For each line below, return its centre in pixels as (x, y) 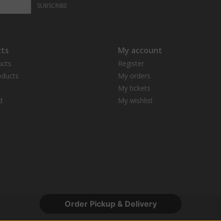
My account (140, 50)
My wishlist (135, 100)
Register (131, 63)
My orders (134, 76)
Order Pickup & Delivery (110, 203)
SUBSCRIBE (52, 6)
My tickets (134, 88)
